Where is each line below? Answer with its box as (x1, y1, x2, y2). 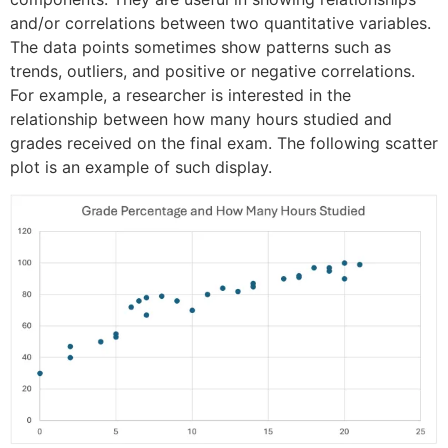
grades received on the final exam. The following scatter (10, 133, 438, 154)
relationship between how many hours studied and (10, 109, 392, 130)
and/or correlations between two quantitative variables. (10, 13, 431, 34)
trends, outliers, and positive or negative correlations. (10, 61, 415, 82)
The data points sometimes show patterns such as (10, 37, 391, 58)
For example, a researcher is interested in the (10, 85, 351, 106)
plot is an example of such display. (10, 157, 272, 178)
